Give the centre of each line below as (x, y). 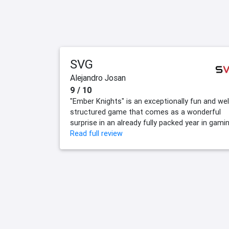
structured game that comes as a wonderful (145, 112)
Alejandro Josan (98, 78)
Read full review (96, 134)
